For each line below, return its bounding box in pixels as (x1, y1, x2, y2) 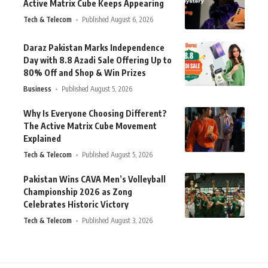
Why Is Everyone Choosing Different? (23, 108, 167, 119)
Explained (23, 133, 61, 144)
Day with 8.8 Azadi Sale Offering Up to (23, 55, 172, 66)
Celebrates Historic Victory (23, 199, 129, 210)
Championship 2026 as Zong (23, 187, 132, 197)
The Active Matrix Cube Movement (23, 121, 157, 132)
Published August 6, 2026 (82, 15, 154, 25)
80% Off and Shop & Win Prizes (23, 68, 146, 78)
